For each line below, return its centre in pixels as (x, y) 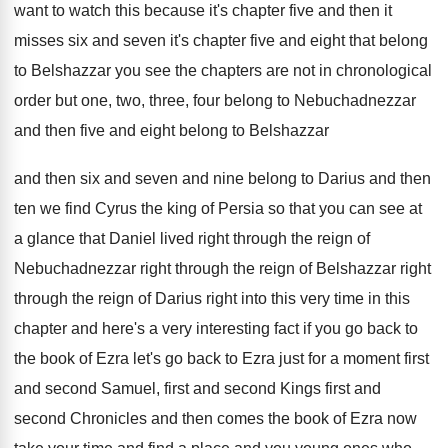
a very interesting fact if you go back (275, 328)
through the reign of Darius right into (140, 298)
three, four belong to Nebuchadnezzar (282, 100)
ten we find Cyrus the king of (114, 208)
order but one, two (77, 100)
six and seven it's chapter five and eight (206, 40)
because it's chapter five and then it (268, 10)
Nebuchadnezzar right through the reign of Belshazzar (205, 268)
